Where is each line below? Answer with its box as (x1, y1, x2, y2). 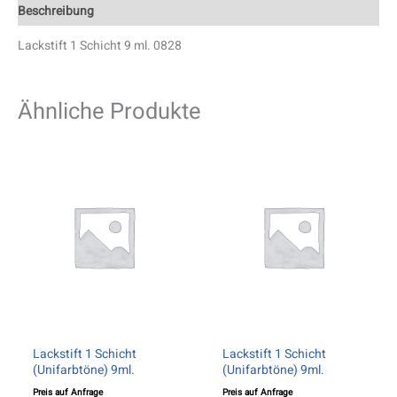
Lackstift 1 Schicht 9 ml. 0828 (18, 36, 182, 56)
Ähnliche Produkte (18, 95, 201, 129)
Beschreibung (18, 2, 94, 21)
